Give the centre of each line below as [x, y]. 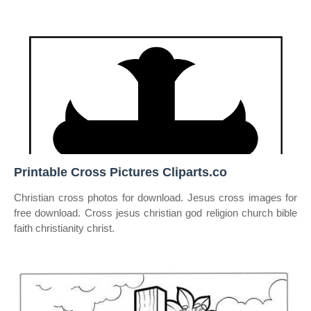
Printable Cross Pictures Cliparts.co [120, 172]
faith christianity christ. [64, 228]
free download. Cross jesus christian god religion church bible [155, 213]
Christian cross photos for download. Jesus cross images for [155, 197]
